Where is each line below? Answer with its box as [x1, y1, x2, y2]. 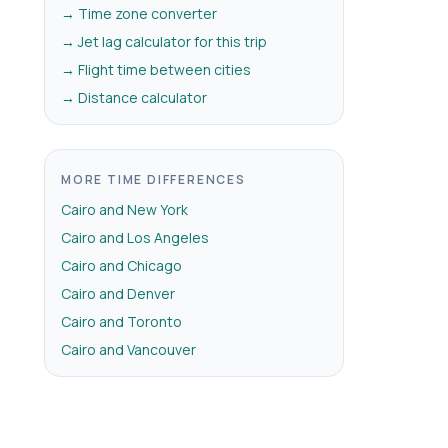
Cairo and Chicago [61, 256, 182, 275]
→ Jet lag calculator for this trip [61, 32, 267, 51]
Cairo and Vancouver [61, 340, 196, 359]
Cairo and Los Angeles [61, 228, 209, 247]
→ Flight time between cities [61, 60, 251, 79]
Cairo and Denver [61, 284, 175, 303]
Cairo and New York [61, 200, 188, 219]
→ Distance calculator [61, 88, 207, 107]
